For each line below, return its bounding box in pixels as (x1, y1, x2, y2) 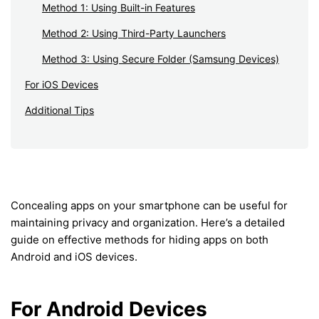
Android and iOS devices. (11, 249, 137, 263)
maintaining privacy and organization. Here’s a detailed (11, 215, 285, 229)
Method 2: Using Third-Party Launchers (42, 26, 226, 39)
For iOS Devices (25, 78, 98, 90)
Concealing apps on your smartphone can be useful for (11, 198, 288, 212)
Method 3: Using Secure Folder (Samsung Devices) (42, 52, 279, 65)
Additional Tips (25, 103, 94, 116)
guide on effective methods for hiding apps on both (11, 232, 268, 246)
